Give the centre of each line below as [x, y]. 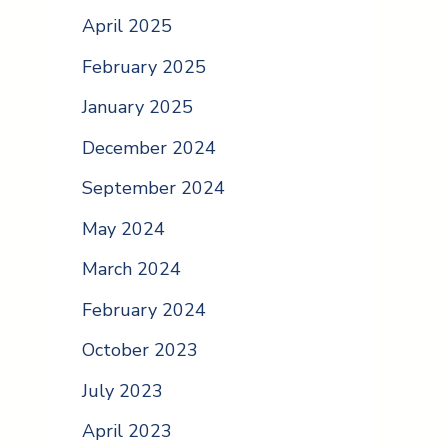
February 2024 [144, 309]
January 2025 [137, 107]
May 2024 [123, 228]
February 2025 [144, 66]
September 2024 [153, 188]
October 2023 [140, 350]
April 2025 [127, 26]
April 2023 [127, 431]
